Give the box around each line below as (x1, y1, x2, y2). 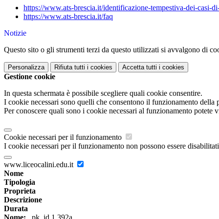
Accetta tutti (122, 64, 157, 71)
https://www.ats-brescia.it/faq (23, 12, 113, 21)
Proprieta (4, 187, 36, 196)
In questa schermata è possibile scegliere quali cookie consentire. (4, 89, 202, 98)
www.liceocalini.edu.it (4, 160, 75, 169)
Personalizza (8, 64, 44, 71)
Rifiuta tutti (54, 64, 85, 71)
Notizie (4, 29, 26, 38)
